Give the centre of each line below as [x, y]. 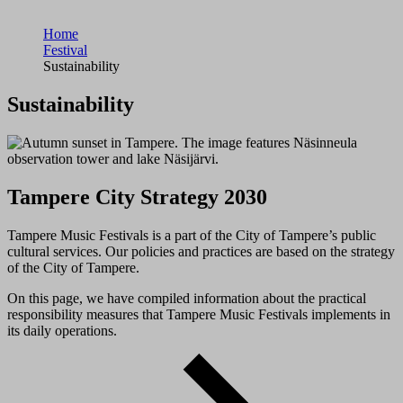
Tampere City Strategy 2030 [137, 197]
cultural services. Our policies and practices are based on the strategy [201, 251]
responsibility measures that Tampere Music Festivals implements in [199, 314]
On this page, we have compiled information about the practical [187, 298]
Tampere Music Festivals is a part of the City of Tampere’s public [192, 235]
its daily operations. [62, 330]
